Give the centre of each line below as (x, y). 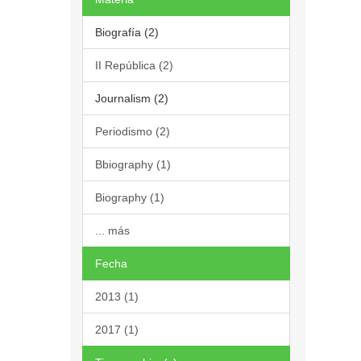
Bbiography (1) (133, 164)
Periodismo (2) (133, 131)
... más (112, 230)
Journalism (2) (132, 98)
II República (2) (134, 65)
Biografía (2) (127, 32)
